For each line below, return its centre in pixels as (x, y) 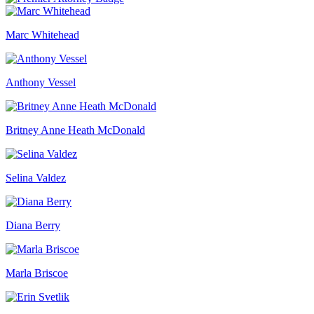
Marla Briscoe (37, 273)
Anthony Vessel (41, 82)
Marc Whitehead (42, 34)
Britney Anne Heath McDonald (75, 130)
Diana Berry (33, 225)
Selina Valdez (36, 177)
